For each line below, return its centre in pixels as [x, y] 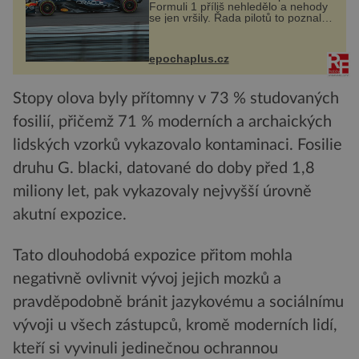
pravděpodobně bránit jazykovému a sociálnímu [178, 302]
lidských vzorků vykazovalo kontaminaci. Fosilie [177, 145]
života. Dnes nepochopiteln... [222, 52]
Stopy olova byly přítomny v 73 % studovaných [176, 98]
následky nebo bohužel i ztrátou [229, 40]
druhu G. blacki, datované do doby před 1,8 [164, 168]
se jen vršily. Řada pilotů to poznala [238, 18]
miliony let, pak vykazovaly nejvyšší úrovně [162, 191]
